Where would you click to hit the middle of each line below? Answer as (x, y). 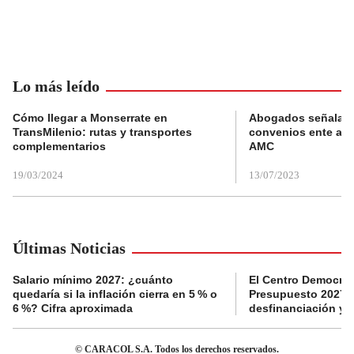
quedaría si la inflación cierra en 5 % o (115, 294)
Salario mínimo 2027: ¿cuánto (93, 280)
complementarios (59, 147)
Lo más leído (56, 87)
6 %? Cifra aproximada (73, 309)
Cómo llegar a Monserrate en (90, 118)
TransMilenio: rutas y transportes (102, 132)
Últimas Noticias (69, 249)
